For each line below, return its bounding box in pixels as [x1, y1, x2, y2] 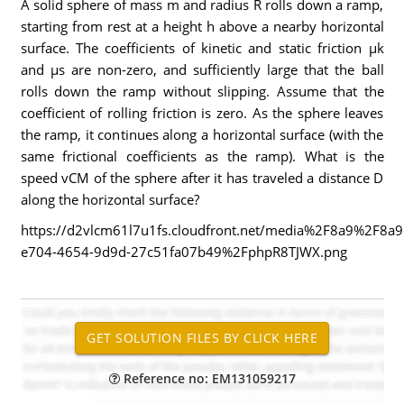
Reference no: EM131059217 [119, 370, 296, 387]
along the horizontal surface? [20, 190, 199, 208]
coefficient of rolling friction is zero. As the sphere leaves [20, 104, 384, 122]
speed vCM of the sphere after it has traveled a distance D [20, 169, 384, 187]
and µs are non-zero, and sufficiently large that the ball [20, 60, 384, 78]
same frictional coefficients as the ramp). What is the [20, 147, 384, 165]
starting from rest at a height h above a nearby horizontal [20, 17, 384, 35]
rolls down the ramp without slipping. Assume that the [20, 82, 384, 100]
